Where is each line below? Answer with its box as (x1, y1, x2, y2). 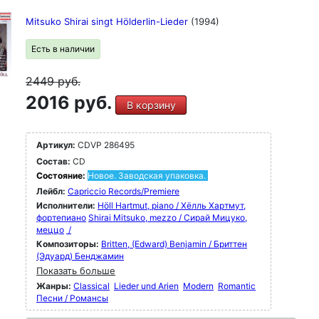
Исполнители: (36, 200, 98, 211)
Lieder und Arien (114, 281, 179, 291)
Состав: (36, 156, 70, 167)
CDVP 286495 (75, 140, 135, 150)
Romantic (218, 281, 256, 291)
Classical (73, 281, 110, 291)
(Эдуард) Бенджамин (36, 251, 124, 261)
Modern (183, 281, 214, 291)
